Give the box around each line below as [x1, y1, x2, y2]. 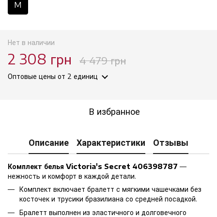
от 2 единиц [56, 72, 98, 80]
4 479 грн [79, 54, 126, 66]
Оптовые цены [8, 72, 56, 80]
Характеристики [77, 137, 145, 148]
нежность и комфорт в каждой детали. [8, 171, 136, 180]
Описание [29, 137, 69, 148]
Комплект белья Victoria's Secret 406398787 [8, 162, 178, 170]
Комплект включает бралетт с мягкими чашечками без [19, 185, 201, 193]
